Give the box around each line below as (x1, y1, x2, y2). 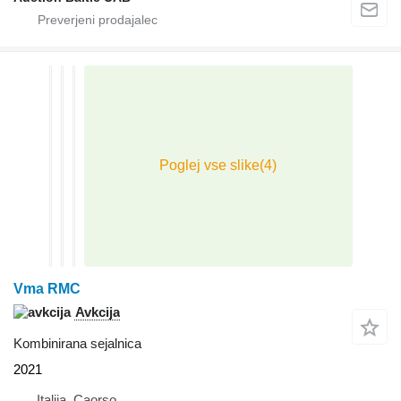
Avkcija (75, 303, 120, 320)
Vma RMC (13, 280, 81, 296)
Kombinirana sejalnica (13, 335, 141, 351)
